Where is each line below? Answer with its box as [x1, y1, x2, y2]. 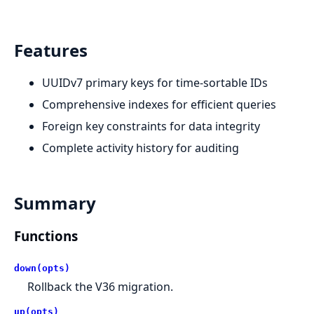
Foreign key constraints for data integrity [42, 118, 260, 135]
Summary [14, 191, 96, 215]
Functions [14, 226, 78, 245]
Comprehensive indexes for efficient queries [42, 97, 276, 113]
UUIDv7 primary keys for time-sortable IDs [42, 75, 268, 91]
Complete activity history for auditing [42, 140, 239, 156]
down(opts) [14, 262, 70, 273]
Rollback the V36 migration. [27, 278, 174, 294]
